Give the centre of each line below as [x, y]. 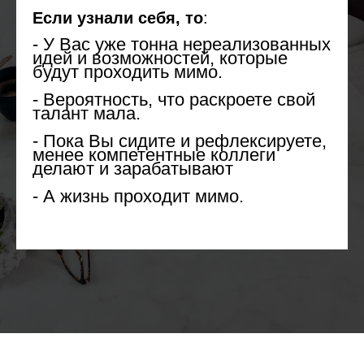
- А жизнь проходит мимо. [138, 196]
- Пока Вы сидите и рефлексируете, [180, 141]
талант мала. [87, 113]
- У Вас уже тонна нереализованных [182, 44]
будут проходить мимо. [128, 72]
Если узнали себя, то [118, 18]
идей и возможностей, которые [160, 58]
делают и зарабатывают [133, 169]
